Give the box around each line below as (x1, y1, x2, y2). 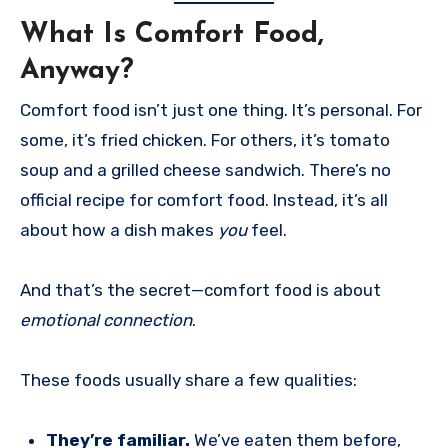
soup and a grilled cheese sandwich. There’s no (20, 160, 391, 181)
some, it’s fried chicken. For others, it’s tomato (20, 130, 390, 151)
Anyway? (20, 56, 134, 85)
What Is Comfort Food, (20, 20, 324, 49)
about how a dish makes (20, 220, 218, 241)
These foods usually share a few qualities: (20, 370, 357, 391)
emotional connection (20, 310, 192, 331)
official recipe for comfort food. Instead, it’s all (20, 190, 388, 211)
